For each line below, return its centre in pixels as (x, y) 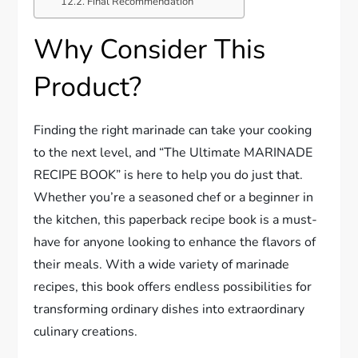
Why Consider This (150, 50)
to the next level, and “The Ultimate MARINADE (173, 153)
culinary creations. (86, 332)
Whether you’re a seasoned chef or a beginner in (174, 198)
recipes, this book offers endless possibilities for (173, 287)
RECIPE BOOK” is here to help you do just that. (169, 175)
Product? (88, 88)
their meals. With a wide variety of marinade (162, 265)
